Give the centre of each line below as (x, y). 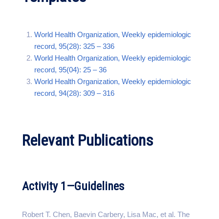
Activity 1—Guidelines (73, 186)
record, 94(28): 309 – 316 (74, 93)
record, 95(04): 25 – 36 (70, 70)
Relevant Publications (88, 140)
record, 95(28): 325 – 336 (74, 46)
